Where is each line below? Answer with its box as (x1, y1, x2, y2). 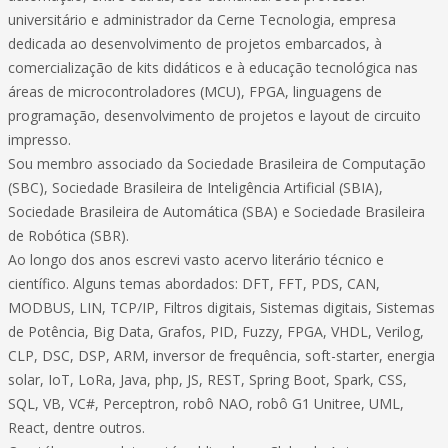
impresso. (8, 130, 71, 149)
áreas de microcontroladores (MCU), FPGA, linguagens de (8, 82, 382, 101)
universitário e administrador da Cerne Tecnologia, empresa (8, 10, 396, 29)
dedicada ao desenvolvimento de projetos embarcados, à (8, 34, 382, 53)
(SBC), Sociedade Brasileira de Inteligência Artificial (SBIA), (8, 178, 383, 197)
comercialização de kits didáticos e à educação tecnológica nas (8, 58, 418, 77)
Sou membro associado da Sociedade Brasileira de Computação (8, 154, 426, 173)
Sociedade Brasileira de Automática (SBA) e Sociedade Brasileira (8, 202, 425, 221)
